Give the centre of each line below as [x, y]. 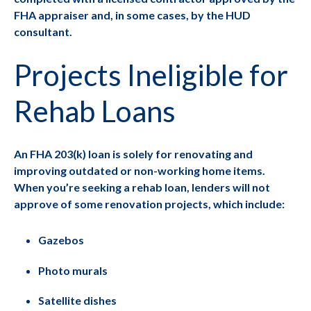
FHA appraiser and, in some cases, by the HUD [132, 15]
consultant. [43, 32]
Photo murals [73, 270]
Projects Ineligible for [151, 75]
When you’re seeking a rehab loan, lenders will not [142, 187]
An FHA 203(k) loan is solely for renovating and [133, 154]
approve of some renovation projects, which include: [149, 204]
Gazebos [61, 240]
